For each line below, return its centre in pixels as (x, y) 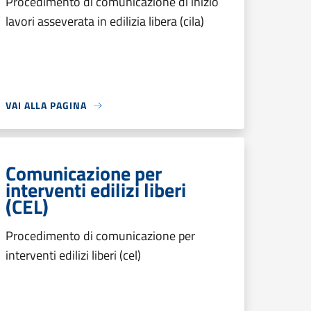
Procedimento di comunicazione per (100, 236)
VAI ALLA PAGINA (46, 105)
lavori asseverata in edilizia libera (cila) (105, 21)
